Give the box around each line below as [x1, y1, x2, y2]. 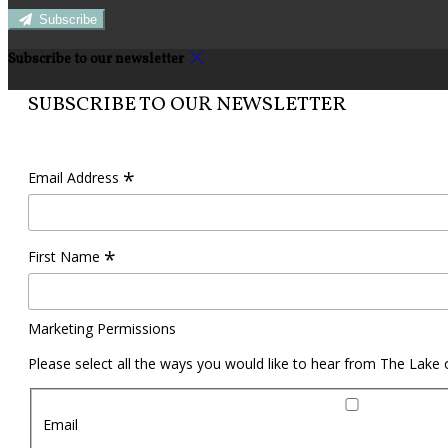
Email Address [28, 168, 123, 188]
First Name [28, 247, 104, 267]
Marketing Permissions [28, 319, 176, 339]
